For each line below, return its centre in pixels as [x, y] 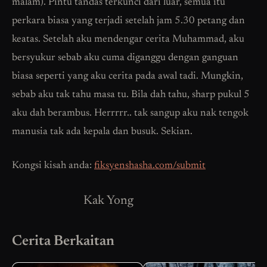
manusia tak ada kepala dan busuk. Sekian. [102, 132]
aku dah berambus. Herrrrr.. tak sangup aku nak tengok [130, 113]
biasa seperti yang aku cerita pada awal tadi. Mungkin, [128, 76]
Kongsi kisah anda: [53, 166]
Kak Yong [108, 201]
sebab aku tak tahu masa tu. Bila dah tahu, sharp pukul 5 [131, 95]
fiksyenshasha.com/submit [150, 166]
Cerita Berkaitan [63, 241]
